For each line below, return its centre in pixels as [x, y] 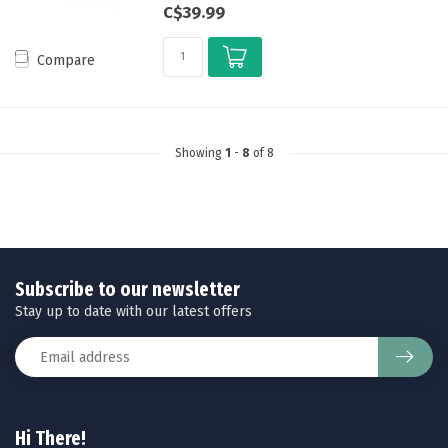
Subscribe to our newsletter [127, 289]
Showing [199, 153]
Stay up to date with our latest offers [133, 311]
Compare [66, 61]
